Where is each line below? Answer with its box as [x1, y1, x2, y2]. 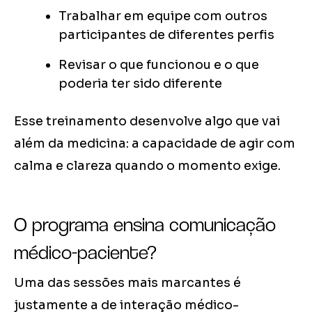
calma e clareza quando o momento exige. [14, 158, 281, 174]
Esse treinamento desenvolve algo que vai [14, 114, 280, 130]
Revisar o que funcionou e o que [58, 57, 259, 73]
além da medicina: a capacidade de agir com [14, 136, 295, 152]
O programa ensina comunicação [14, 212, 276, 237]
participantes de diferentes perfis [58, 27, 274, 43]
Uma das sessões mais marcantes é [14, 275, 241, 291]
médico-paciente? [14, 240, 157, 265]
